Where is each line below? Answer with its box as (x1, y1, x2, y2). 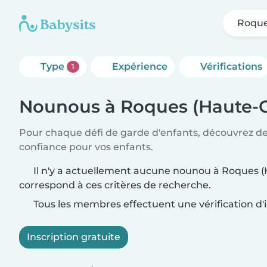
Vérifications (200, 61, 262, 72)
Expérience (111, 61, 167, 72)
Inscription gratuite (27, 231, 120, 243)
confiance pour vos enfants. (19, 141, 153, 153)
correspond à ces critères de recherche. (19, 179, 211, 191)
